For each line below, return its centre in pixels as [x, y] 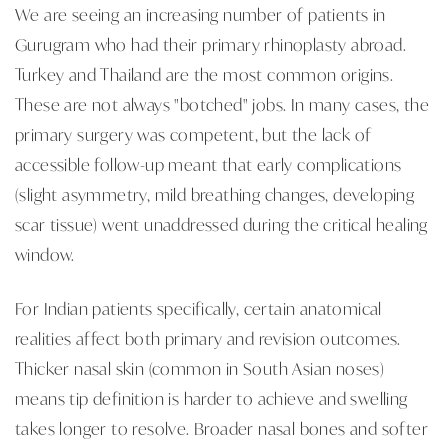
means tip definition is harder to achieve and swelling [211, 397]
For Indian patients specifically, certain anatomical [198, 307]
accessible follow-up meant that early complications [208, 163]
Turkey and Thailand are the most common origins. [204, 73]
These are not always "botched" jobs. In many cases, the [222, 103]
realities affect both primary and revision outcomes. [208, 337]
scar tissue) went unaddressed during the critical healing [221, 223]
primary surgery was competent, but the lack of [193, 133]
